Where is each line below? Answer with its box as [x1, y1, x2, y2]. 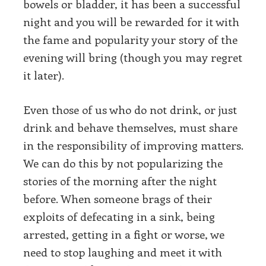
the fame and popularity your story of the [23, 31, 237, 47]
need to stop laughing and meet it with [23, 245, 222, 260]
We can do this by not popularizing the [23, 156, 223, 171]
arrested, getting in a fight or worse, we [23, 227, 224, 242]
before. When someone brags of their [23, 191, 212, 207]
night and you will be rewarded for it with [23, 14, 239, 29]
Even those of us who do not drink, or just [23, 102, 237, 118]
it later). [23, 67, 64, 83]
